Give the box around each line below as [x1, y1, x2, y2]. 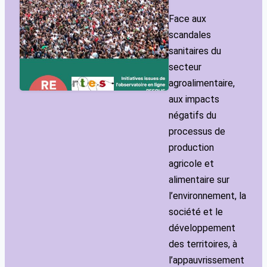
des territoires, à [169, 238, 238, 250]
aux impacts [169, 94, 220, 105]
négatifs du [169, 110, 217, 122]
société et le [169, 206, 223, 218]
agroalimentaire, [169, 77, 235, 89]
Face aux [169, 13, 207, 25]
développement [169, 222, 236, 234]
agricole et [169, 158, 215, 170]
